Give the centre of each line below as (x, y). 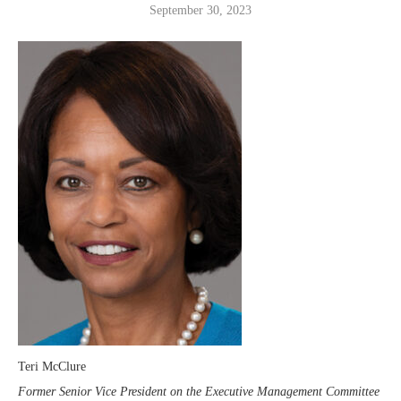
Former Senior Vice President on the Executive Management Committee (199, 391)
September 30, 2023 (200, 10)
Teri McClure (52, 366)
